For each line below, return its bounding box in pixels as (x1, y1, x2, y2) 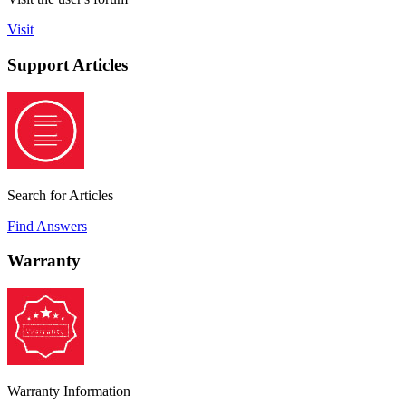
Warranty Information (7, 382, 130, 399)
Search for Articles (7, 187, 113, 203)
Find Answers (7, 217, 87, 234)
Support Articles (7, 54, 128, 74)
